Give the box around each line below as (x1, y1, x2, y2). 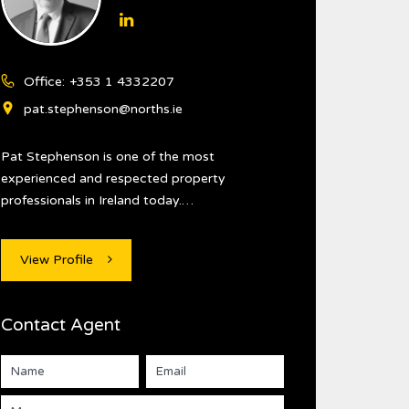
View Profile (20, 252, 93, 267)
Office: (24, 74, 65, 89)
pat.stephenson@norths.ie (24, 101, 183, 117)
